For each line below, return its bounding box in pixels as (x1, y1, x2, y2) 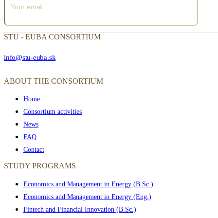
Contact (23, 146, 44, 154)
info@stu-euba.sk (4, 53, 56, 61)
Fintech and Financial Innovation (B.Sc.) (23, 205, 136, 213)
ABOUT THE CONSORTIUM (4, 76, 103, 85)
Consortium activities (23, 108, 82, 116)
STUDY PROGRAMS (4, 162, 76, 170)
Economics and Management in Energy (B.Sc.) (23, 180, 153, 188)
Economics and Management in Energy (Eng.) (23, 193, 151, 200)
